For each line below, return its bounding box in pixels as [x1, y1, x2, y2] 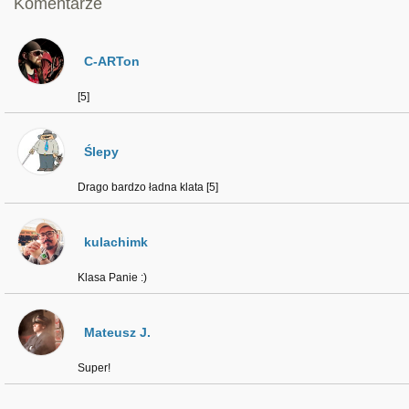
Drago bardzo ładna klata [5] [78, 181, 218, 194]
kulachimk [84, 235, 148, 249]
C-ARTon [84, 54, 140, 68]
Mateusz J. [84, 325, 151, 340]
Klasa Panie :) [78, 271, 147, 284]
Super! [78, 362, 110, 374]
